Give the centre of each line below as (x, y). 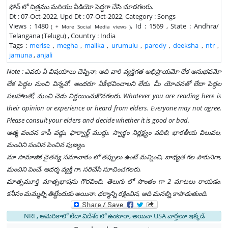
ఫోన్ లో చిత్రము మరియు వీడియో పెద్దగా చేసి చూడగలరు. (81, 7)
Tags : (20, 45)
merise (40, 45)
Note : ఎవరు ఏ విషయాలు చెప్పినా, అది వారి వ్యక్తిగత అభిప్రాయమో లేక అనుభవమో (114, 71)
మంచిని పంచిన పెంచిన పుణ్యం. (46, 145)
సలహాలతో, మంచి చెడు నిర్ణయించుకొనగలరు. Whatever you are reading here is (114, 96)
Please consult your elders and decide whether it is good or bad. (98, 120)
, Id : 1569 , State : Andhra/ (175, 26)
